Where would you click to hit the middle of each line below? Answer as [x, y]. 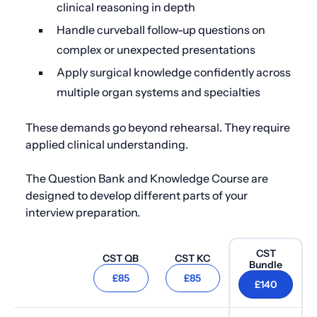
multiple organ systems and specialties [158, 92]
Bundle [266, 265]
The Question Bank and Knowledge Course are [147, 178]
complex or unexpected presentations [156, 50]
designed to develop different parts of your [137, 195]
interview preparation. [83, 212]
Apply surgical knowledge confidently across [174, 72]
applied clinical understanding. [107, 144]
